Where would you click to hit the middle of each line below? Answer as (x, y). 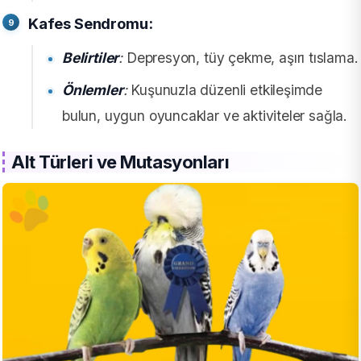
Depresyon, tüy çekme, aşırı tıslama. (241, 58)
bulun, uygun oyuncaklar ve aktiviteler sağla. (205, 116)
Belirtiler (91, 58)
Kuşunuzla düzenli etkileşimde (225, 90)
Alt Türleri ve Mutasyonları (120, 162)
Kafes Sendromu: (91, 24)
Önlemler (93, 90)
